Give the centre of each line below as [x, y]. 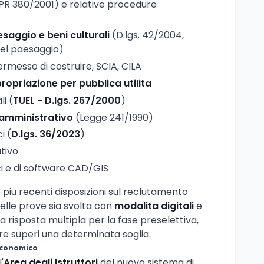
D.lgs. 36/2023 [46, 134]
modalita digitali [154, 206]
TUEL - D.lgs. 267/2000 [67, 100]
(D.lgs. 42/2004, [147, 35]
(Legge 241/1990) [113, 117]
